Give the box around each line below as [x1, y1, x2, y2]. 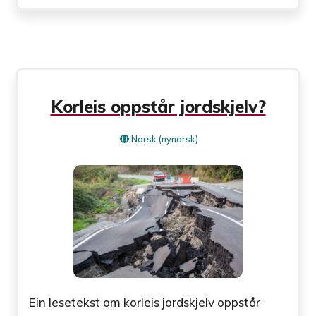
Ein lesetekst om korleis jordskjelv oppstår [29, 294, 261, 310]
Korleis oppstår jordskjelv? [50, 95, 266, 117]
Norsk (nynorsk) [131, 133, 198, 145]
